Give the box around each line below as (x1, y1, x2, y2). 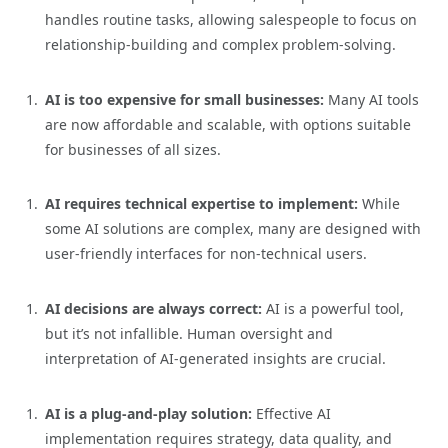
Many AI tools (328, 89, 419, 109)
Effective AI (252, 403, 331, 423)
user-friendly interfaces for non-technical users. (45, 244, 367, 264)
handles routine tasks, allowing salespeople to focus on (45, 10, 417, 30)
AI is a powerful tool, (266, 299, 404, 319)
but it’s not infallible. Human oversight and (45, 324, 333, 344)
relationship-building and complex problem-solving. (45, 35, 396, 55)
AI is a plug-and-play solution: (45, 403, 252, 423)
